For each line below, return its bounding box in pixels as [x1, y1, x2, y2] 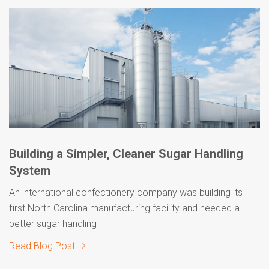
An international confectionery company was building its [9, 186, 243, 198]
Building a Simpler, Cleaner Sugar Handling [9, 146, 243, 161]
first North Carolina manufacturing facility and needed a [9, 202, 240, 214]
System [9, 163, 50, 178]
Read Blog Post [9, 240, 75, 252]
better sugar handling [9, 217, 97, 229]
